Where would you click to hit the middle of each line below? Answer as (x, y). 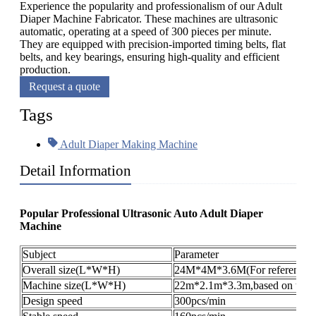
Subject (39, 255)
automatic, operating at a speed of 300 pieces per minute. (146, 32)
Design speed (53, 301)
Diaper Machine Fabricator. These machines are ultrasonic (149, 19)
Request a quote (65, 87)
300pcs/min (200, 301)
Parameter (196, 255)
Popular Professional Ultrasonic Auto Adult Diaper (141, 214)
